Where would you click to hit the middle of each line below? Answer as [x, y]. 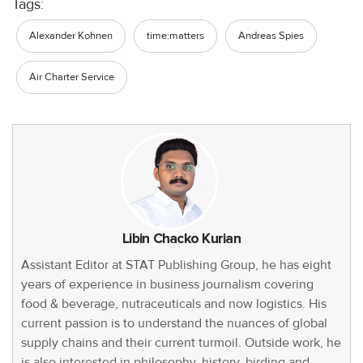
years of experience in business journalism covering [167, 285]
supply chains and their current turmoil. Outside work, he [181, 343]
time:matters [175, 36]
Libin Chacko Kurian [181, 239]
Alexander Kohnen [71, 36]
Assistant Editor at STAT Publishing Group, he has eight [176, 265]
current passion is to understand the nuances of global [174, 324]
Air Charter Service [72, 77]
